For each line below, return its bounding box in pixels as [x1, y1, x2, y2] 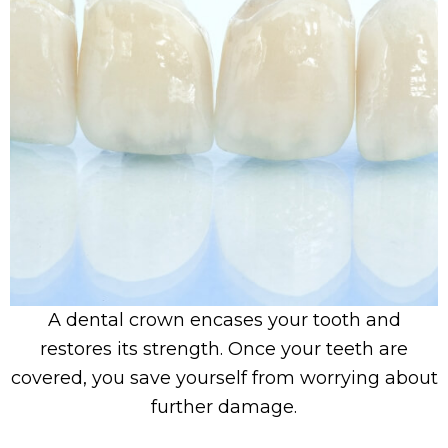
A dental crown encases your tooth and [47, 309, 401, 332]
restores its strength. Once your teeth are [40, 338, 408, 361]
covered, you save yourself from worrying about [10, 367, 438, 390]
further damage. [151, 396, 297, 419]
